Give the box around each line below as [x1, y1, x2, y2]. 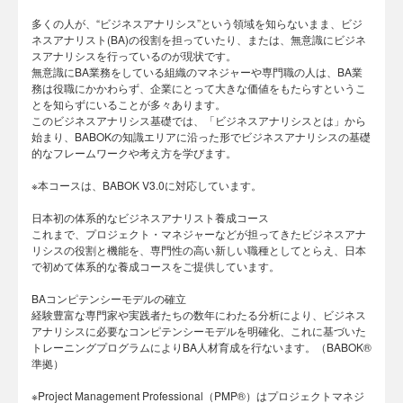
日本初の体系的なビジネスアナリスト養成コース [31, 210, 269, 225]
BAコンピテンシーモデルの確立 [31, 291, 186, 306]
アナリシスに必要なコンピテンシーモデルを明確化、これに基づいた [31, 323, 366, 338]
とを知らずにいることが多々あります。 [31, 96, 226, 112]
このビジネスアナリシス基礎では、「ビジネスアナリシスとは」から [31, 112, 366, 128]
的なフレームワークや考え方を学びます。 [31, 145, 237, 160]
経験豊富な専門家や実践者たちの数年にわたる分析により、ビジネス [31, 307, 366, 322]
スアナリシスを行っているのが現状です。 [31, 48, 237, 63]
